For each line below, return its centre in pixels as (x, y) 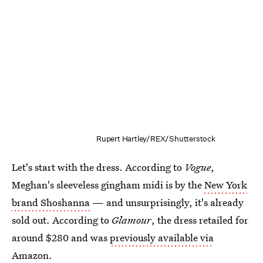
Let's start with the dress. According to (98, 167)
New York (226, 185)
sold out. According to (62, 220)
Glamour (131, 220)
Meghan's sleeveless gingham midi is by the (108, 185)
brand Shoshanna (52, 203)
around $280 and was (61, 238)
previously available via (162, 238)
